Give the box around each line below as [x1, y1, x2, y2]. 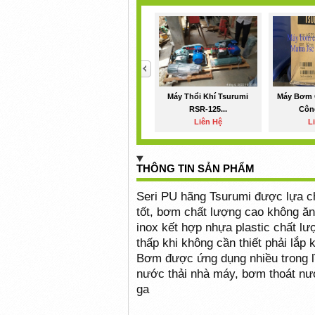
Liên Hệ [193, 117, 222, 126]
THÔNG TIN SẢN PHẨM [136, 162, 255, 174]
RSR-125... [188, 105, 227, 113]
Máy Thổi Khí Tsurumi [167, 92, 249, 101]
